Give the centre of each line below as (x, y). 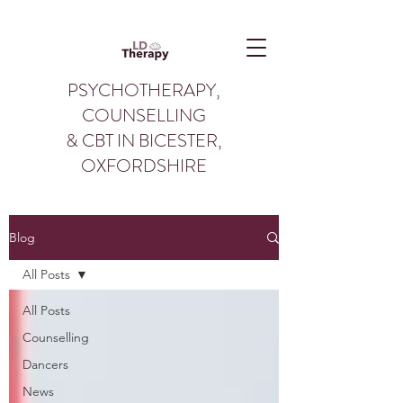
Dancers (45, 364)
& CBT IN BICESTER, (144, 141)
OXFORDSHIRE (144, 166)
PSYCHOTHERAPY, (144, 90)
